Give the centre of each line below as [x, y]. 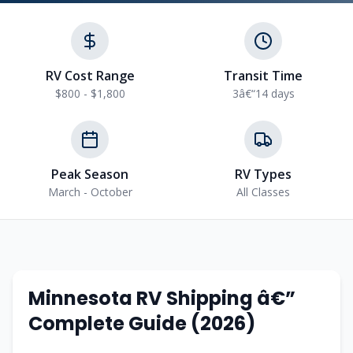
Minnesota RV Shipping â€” [162, 298]
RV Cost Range [90, 76]
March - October [90, 192]
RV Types [263, 174]
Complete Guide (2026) [142, 323]
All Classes [263, 192]
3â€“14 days [263, 93]
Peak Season [90, 174]
